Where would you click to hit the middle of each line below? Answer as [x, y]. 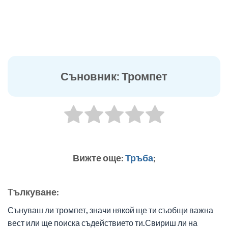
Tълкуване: [33, 192]
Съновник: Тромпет [114, 76]
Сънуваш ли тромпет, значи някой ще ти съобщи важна [110, 210]
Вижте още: [99, 158]
